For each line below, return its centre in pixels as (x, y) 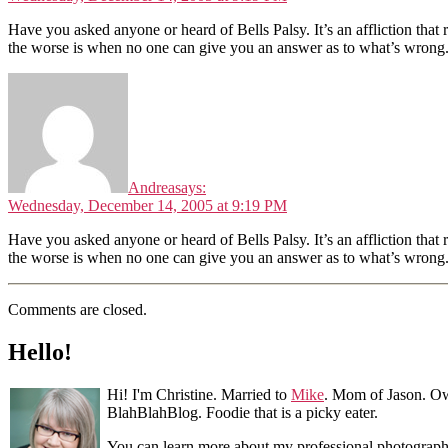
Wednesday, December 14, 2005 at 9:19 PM (147, 206)
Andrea (151, 188)
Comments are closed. (77, 310)
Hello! (40, 352)
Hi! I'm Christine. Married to (199, 395)
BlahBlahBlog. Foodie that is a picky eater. (242, 413)
